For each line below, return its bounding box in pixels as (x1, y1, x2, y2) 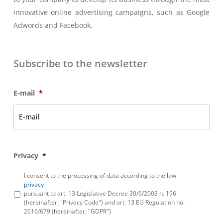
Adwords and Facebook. (13, 20, 93, 30)
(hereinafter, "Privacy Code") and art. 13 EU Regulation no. (23, 198, 185, 207)
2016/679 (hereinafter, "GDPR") (23, 207, 111, 216)
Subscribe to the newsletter (13, 56, 147, 70)
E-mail (13, 88, 35, 98)
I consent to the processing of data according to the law (23, 171, 176, 180)
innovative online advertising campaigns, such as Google (13, 7, 210, 17)
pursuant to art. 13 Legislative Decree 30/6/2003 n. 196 (23, 189, 176, 198)
